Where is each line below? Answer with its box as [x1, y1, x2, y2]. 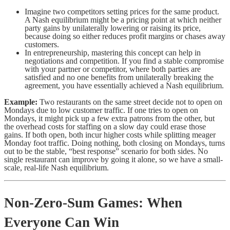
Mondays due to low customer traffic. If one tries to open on [4, 106, 198, 115]
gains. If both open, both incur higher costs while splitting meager [4, 130, 216, 140]
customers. [25, 40, 59, 49]
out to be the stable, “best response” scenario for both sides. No [4, 147, 208, 156]
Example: [4, 98, 37, 107]
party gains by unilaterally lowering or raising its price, [25, 24, 201, 33]
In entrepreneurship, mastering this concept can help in [25, 48, 201, 57]
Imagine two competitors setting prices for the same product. [25, 7, 219, 16]
